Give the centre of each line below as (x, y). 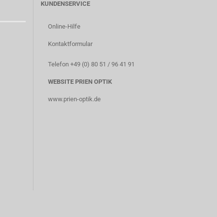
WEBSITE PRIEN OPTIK (80, 82)
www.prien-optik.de (74, 99)
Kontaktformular (70, 44)
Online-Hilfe (64, 26)
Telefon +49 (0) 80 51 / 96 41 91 (91, 64)
